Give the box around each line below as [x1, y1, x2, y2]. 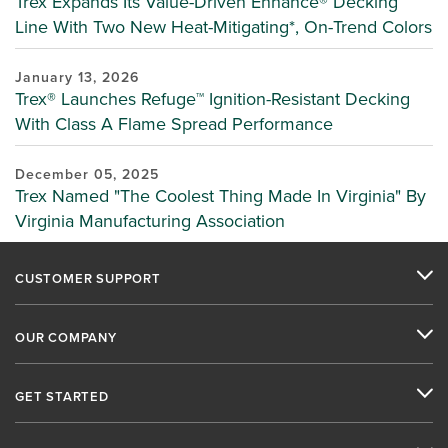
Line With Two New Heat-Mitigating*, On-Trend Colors [15, 14, 432, 40]
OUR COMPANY [15, 328, 117, 347]
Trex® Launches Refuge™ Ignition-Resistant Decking [15, 86, 410, 112]
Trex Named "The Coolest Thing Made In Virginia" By [15, 183, 426, 209]
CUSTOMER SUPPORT [15, 269, 161, 288]
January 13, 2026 [15, 67, 139, 88]
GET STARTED [15, 387, 109, 406]
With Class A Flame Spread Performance [15, 111, 333, 137]
